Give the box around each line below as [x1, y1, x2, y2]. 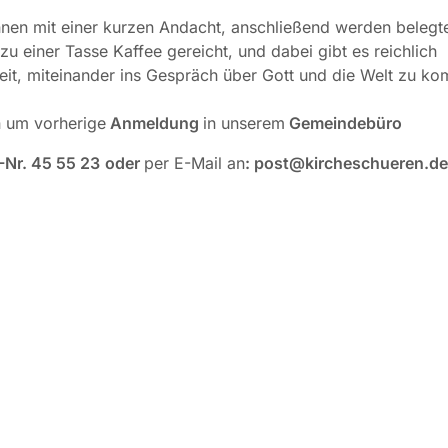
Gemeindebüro [284, 113, 402, 134]
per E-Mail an [143, 153, 245, 174]
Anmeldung [105, 113, 203, 134]
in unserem [202, 113, 285, 134]
